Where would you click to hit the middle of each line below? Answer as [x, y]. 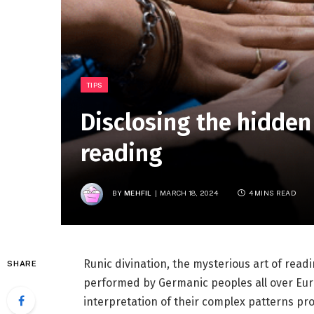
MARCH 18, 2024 [189, 193]
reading [122, 153]
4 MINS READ [272, 193]
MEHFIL [138, 193]
